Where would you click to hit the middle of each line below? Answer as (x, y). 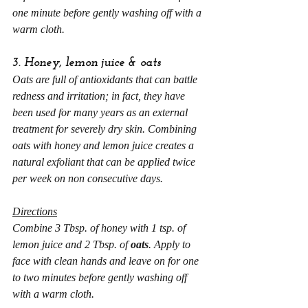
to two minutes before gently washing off (101, 277)
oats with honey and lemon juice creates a (104, 145)
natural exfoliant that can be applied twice (105, 162)
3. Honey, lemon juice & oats (87, 63)
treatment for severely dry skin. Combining (106, 129)
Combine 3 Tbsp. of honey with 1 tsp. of (100, 228)
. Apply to (171, 244)
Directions (35, 211)
